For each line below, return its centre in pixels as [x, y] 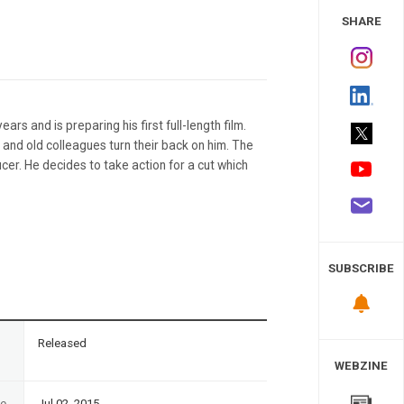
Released [62, 343]
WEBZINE [361, 365]
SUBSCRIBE [361, 269]
